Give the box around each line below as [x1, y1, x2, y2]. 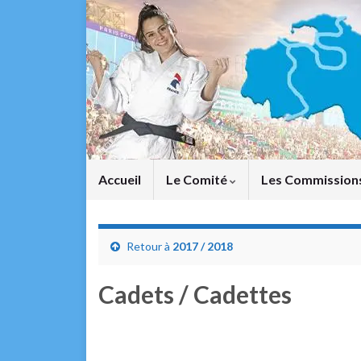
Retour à [124, 239, 172, 253]
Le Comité [166, 172, 230, 187]
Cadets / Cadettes [98, 280, 292, 309]
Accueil [98, 172, 141, 187]
